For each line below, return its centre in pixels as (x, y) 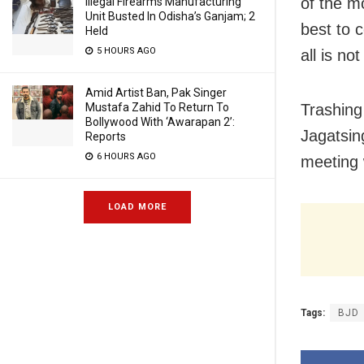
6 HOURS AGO (125, 156)
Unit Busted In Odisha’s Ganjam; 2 (170, 16)
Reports (106, 136)
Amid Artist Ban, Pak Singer (156, 93)
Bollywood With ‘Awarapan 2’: (160, 122)
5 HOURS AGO (125, 51)
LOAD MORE (137, 207)
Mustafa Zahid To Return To (157, 107)
